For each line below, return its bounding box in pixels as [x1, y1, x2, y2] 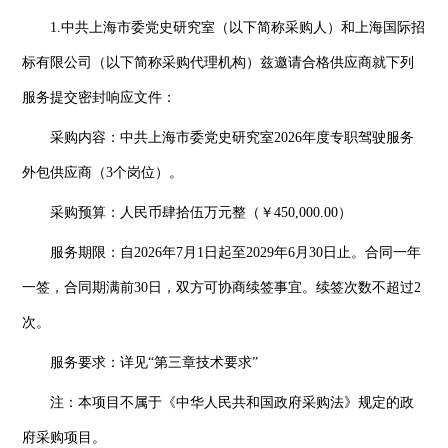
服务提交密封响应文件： [22, 89, 177, 105]
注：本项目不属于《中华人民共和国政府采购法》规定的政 [50, 394, 415, 410]
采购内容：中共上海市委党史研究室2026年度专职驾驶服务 [50, 129, 415, 145]
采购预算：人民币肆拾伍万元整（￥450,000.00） [50, 204, 353, 220]
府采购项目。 [22, 429, 107, 445]
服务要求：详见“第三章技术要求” [50, 354, 259, 370]
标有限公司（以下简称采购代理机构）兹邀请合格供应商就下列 [22, 54, 415, 70]
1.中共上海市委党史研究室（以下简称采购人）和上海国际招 [50, 19, 426, 35]
